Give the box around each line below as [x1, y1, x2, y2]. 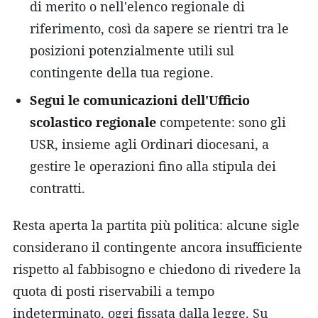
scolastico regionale [30, 113, 156, 131]
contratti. [30, 179, 85, 197]
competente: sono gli [156, 113, 286, 131]
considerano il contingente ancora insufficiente [13, 238, 302, 256]
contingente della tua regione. [30, 63, 214, 81]
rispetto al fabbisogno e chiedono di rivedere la [13, 260, 301, 278]
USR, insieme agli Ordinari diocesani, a [30, 135, 269, 153]
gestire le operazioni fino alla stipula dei [30, 157, 276, 175]
